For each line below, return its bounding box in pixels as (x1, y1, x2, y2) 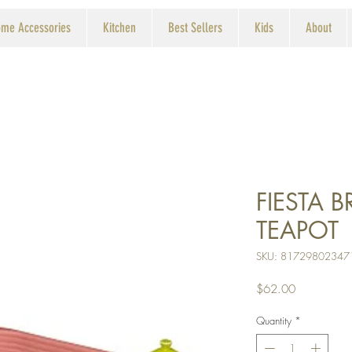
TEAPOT (256, 214, 339, 246)
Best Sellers (168, 20, 222, 35)
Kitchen (103, 20, 136, 35)
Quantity (256, 313, 291, 328)
